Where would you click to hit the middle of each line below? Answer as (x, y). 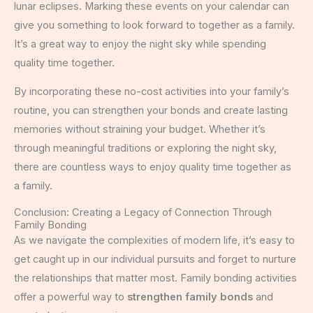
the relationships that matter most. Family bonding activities (155, 278)
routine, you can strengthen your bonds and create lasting (151, 111)
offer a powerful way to (71, 297)
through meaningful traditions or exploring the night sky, (145, 148)
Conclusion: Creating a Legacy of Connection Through (143, 212)
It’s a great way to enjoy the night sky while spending (140, 44)
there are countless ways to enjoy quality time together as (153, 167)
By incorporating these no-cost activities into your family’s (152, 92)
